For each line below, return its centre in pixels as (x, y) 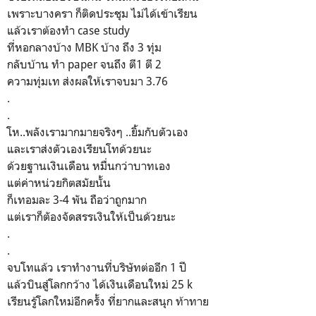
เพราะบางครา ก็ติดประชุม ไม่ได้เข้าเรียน (102, 13)
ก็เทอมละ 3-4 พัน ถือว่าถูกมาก (77, 199)
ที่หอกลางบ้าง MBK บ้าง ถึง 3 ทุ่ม (84, 47)
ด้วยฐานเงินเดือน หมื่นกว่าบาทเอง (89, 165)
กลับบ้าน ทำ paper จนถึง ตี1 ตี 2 (84, 64)
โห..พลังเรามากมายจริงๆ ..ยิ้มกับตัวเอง (98, 132)
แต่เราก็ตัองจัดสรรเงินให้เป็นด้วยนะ (91, 216)
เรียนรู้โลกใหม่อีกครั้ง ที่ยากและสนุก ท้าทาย (108, 301)
